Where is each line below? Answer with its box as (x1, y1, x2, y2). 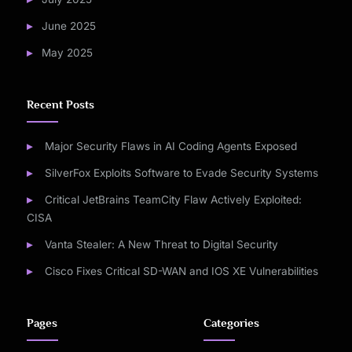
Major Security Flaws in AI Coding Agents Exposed (44, 140, 297, 153)
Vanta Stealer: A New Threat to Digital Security (44, 238, 278, 251)
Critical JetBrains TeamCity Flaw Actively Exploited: (44, 193, 302, 207)
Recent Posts (27, 98, 94, 112)
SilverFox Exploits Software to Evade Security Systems (44, 167, 318, 180)
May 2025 (41, 46, 93, 59)
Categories (203, 317, 260, 330)
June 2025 (41, 19, 96, 32)
